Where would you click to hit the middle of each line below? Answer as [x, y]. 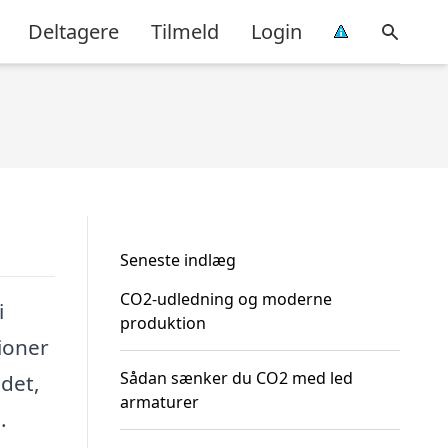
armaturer [159, 402]
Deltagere [73, 31]
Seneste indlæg [178, 260]
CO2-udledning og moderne [226, 299]
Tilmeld [185, 31]
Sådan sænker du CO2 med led [236, 378]
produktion [163, 323]
